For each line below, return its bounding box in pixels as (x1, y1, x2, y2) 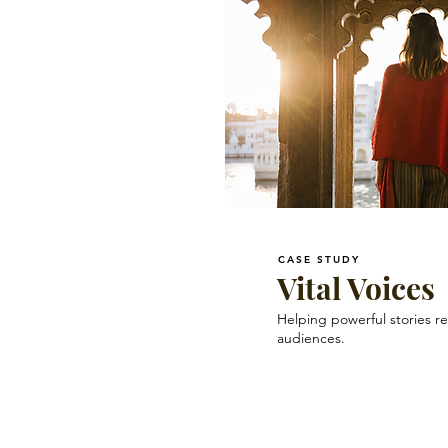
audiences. (277, 329, 345, 347)
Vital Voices (277, 268, 435, 308)
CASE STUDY (278, 253, 360, 266)
